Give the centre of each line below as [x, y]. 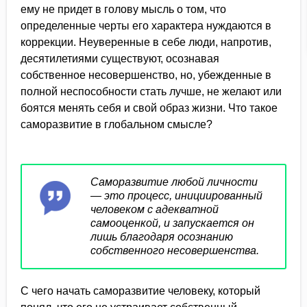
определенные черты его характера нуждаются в [146, 26]
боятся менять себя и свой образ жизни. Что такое [149, 108]
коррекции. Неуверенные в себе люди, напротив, [146, 42]
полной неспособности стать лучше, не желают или [151, 91]
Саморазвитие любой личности [174, 182]
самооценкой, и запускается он [172, 223]
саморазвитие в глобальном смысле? [116, 124]
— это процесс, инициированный [176, 196]
